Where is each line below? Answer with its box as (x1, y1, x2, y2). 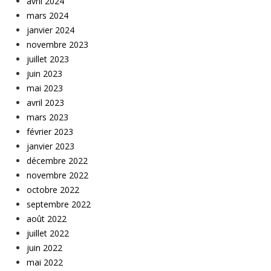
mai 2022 (27, 256, 63, 269)
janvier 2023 (27, 140, 74, 152)
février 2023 (27, 126, 73, 138)
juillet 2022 (27, 227, 69, 240)
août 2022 (27, 213, 67, 225)
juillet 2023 (27, 53, 69, 65)
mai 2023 (27, 82, 63, 94)
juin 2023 (27, 68, 62, 80)
